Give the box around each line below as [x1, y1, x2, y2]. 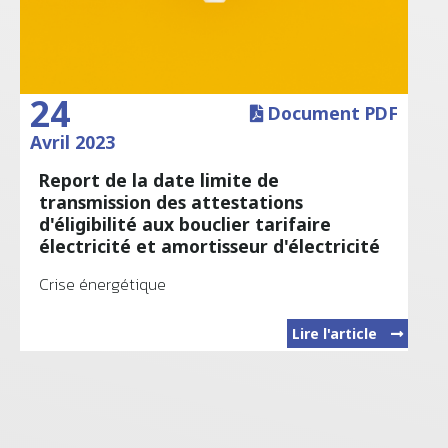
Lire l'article [291, 324, 381, 344]
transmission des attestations [39, 189, 304, 214]
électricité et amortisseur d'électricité [39, 233, 381, 258]
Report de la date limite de [39, 167, 280, 192]
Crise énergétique [39, 272, 167, 298]
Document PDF [262, 101, 398, 126]
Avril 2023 [29, 130, 115, 155]
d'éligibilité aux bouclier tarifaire [39, 211, 332, 236]
